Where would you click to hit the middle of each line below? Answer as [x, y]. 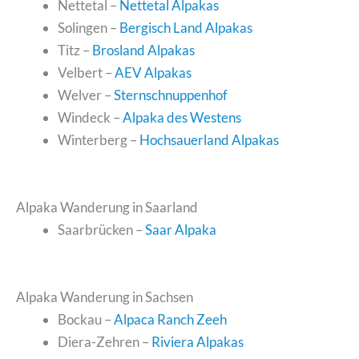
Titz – [75, 50]
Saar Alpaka [180, 229]
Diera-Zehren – [104, 341]
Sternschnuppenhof [170, 95]
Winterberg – [98, 140]
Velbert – [86, 73]
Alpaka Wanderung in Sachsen [105, 296]
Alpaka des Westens [182, 117]
